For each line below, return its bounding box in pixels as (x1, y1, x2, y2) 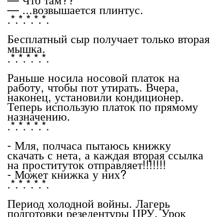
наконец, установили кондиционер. (7, 88, 184, 105)
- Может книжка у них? (7, 165, 126, 182)
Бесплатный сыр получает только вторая (7, 30, 210, 46)
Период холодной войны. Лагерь (7, 194, 170, 211)
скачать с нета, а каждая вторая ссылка (7, 146, 203, 163)
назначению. (7, 107, 70, 124)
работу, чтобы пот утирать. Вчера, (7, 78, 179, 95)
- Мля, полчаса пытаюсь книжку (7, 136, 171, 153)
